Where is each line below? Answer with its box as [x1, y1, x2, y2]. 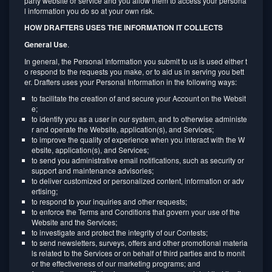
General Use [24, 39, 67, 50]
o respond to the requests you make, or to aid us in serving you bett [24, 66, 244, 76]
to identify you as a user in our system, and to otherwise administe [32, 114, 247, 124]
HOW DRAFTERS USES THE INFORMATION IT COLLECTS [24, 22, 223, 33]
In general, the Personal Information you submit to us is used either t [24, 56, 247, 66]
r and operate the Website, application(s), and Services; [32, 124, 214, 134]
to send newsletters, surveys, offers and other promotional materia [32, 237, 248, 248]
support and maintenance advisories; [32, 165, 154, 175]
